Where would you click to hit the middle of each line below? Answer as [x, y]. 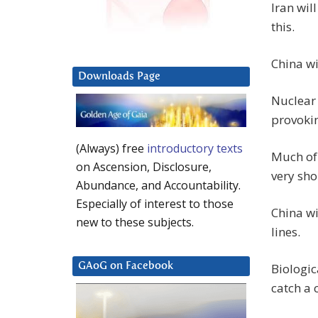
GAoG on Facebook [126, 266]
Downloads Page [119, 77]
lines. [286, 232]
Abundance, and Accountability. [158, 186]
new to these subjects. [135, 223]
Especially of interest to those [155, 204]
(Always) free [111, 149]
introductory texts [195, 149]
